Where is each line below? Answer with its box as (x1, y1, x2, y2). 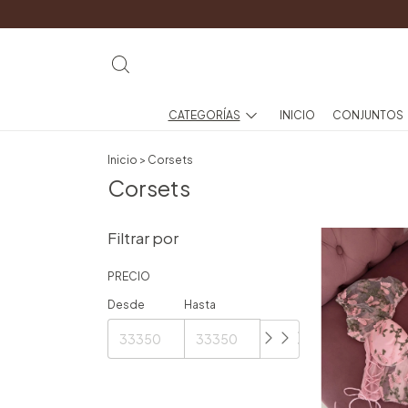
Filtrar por (107, 227, 178, 248)
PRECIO (107, 269, 150, 283)
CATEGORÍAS (168, 108, 240, 123)
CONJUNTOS (332, 108, 404, 123)
